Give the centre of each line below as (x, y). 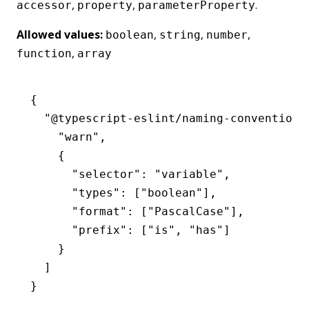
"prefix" (79, 230)
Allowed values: (60, 34)
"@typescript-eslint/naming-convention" (168, 118)
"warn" (65, 137)
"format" (79, 211)
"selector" (86, 174)
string (180, 34)
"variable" (186, 174)
